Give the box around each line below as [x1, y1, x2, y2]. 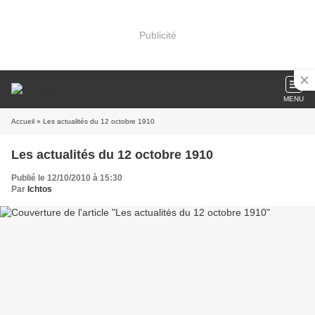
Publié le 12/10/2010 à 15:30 [11, 173, 122, 183]
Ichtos [27, 184, 52, 194]
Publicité [139, 29, 176, 41]
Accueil [11, 117, 34, 125]
